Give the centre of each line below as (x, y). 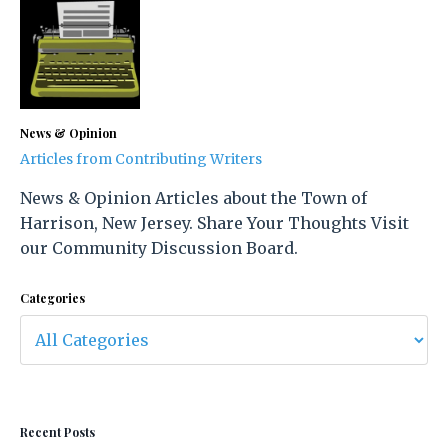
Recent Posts (57, 431)
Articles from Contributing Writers (141, 158)
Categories (52, 297)
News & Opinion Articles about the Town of (193, 197)
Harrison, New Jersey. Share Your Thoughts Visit (214, 222)
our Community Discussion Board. (159, 247)
